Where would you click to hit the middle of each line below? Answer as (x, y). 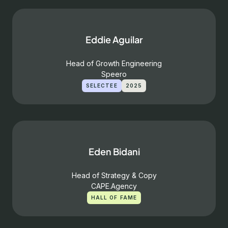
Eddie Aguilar (114, 39)
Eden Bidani (114, 151)
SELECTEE (102, 85)
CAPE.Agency (114, 186)
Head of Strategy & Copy (114, 175)
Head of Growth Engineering (114, 63)
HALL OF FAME (114, 197)
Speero (114, 74)
